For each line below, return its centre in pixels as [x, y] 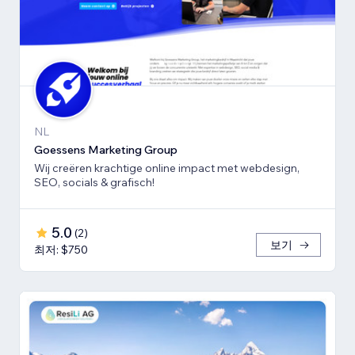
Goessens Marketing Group [106, 149]
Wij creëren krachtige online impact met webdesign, [167, 168]
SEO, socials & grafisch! [94, 182]
